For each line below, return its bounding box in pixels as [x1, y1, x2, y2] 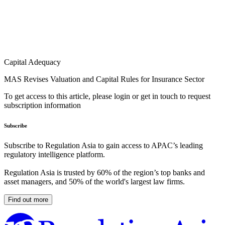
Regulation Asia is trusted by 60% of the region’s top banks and [4, 168, 205, 177]
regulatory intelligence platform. [4, 150, 105, 159]
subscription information [4, 101, 81, 110]
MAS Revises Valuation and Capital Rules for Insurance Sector [4, 75, 204, 84]
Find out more [8, 196, 48, 204]
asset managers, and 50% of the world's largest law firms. [4, 177, 185, 186]
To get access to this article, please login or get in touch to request [4, 92, 210, 101]
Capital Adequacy [4, 58, 61, 67]
